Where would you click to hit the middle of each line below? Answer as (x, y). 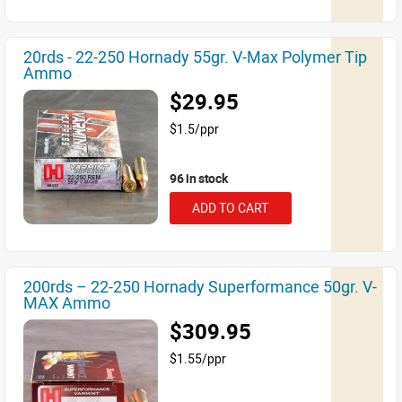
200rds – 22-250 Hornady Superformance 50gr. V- (200, 286)
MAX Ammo (67, 302)
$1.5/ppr (194, 129)
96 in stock (199, 178)
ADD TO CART (230, 208)
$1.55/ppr (198, 358)
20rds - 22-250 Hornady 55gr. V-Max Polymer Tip (195, 57)
